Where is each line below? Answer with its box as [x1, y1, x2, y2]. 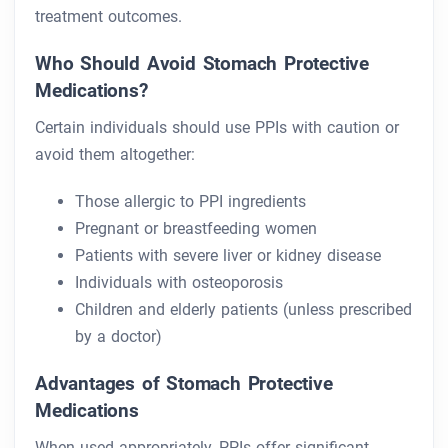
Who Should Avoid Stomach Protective [35, 52, 369, 76]
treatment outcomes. [35, 7, 182, 27]
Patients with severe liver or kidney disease [75, 246, 381, 266]
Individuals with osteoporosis [75, 273, 283, 293]
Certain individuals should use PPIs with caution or [35, 118, 399, 138]
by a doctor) [75, 327, 162, 347]
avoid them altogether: [35, 145, 195, 165]
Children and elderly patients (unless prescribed [75, 300, 412, 320]
